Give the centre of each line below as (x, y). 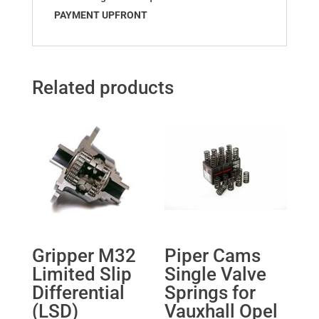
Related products (103, 88)
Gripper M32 (84, 256)
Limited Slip (82, 274)
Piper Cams (213, 256)
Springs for (210, 293)
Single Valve (216, 274)
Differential (78, 293)
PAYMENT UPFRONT (100, 15)
